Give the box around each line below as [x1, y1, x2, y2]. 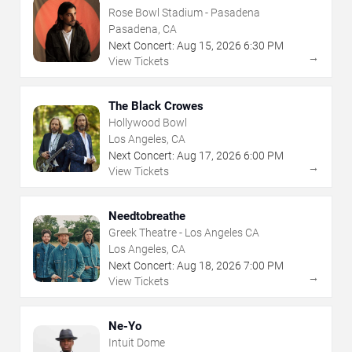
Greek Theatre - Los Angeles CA [108, 226, 259, 240]
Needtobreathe [108, 209, 185, 224]
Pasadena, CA [108, 23, 177, 36]
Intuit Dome [108, 336, 165, 350]
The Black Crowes [108, 99, 203, 114]
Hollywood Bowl [108, 116, 187, 130]
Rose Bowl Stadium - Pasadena [108, 6, 260, 20]
